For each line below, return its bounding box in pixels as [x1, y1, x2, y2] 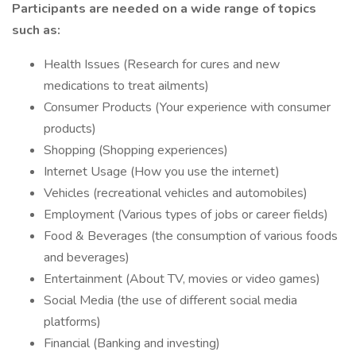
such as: [12, 21, 60, 39]
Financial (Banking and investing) [44, 335, 220, 352]
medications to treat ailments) [44, 77, 209, 95]
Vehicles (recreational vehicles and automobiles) [44, 184, 308, 202]
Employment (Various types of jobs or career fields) [44, 206, 328, 223]
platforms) [44, 313, 101, 331]
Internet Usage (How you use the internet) [44, 163, 280, 180]
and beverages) [44, 249, 130, 266]
